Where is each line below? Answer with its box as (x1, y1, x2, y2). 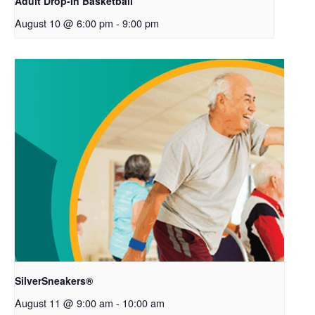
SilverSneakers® (15, 273, 93, 288)
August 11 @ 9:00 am (15, 295, 113, 310)
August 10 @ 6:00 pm (15, 15, 113, 31)
